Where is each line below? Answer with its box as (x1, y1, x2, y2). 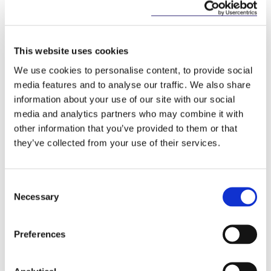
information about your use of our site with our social (14, 94, 235, 104)
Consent (4, 179, 38, 189)
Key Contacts (75, 77, 196, 105)
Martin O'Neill (168, 232, 238, 244)
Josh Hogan (37, 232, 99, 244)
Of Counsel (176, 247, 230, 260)
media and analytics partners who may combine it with (14, 108, 243, 119)
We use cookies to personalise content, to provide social (14, 65, 252, 75)
